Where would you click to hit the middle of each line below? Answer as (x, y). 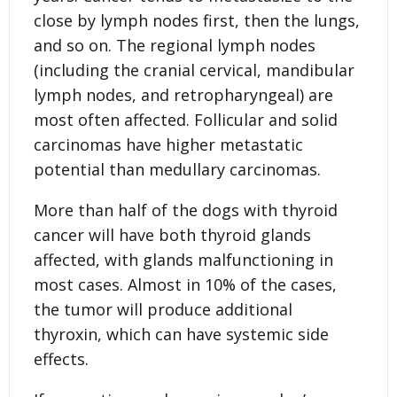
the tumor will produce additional (163, 309)
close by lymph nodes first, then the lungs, (197, 20)
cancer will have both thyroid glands (172, 234)
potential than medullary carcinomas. (177, 169)
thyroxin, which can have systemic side (181, 334)
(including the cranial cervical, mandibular (194, 70)
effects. (61, 358)
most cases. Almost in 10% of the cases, (185, 284)
